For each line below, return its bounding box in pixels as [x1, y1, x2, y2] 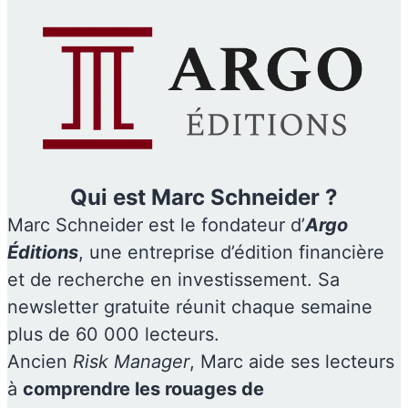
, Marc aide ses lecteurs [189, 350, 394, 372]
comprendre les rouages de [23, 377, 264, 400]
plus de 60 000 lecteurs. [7, 322, 225, 345]
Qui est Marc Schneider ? [70, 183, 338, 210]
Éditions [7, 240, 78, 263]
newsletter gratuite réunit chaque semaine [7, 295, 372, 318]
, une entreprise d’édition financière [78, 240, 384, 263]
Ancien [7, 350, 73, 372]
